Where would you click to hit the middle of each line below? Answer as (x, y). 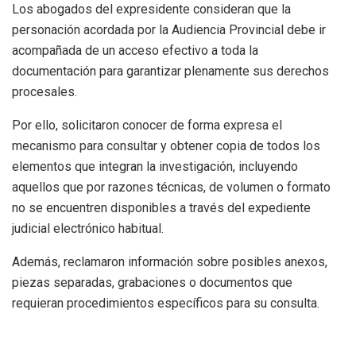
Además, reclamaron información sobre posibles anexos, (170, 261)
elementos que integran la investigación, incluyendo (155, 166)
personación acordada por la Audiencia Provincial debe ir (169, 29)
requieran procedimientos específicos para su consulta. (166, 303)
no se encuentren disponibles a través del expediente (161, 207)
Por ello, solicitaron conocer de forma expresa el (147, 125)
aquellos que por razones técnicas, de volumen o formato (171, 187)
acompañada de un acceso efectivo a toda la (135, 50)
